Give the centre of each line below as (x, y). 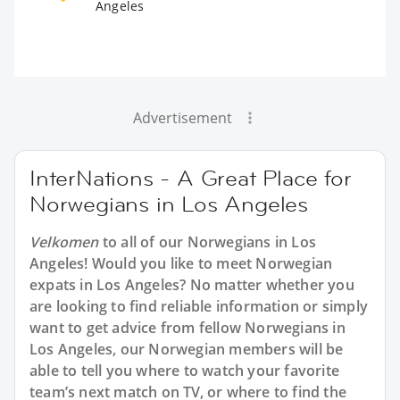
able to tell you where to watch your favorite (185, 370)
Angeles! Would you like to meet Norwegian (181, 263)
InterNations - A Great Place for (191, 178)
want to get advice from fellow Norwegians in (187, 327)
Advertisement (182, 117)
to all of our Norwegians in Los (208, 242)
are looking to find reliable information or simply (199, 306)
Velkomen (64, 242)
